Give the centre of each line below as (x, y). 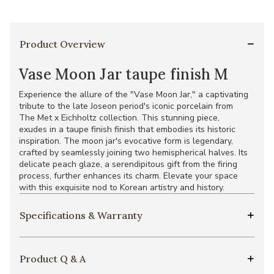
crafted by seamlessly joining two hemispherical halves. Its (133, 152)
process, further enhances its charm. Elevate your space (128, 176)
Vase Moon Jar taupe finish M (124, 74)
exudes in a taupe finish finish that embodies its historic (127, 129)
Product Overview (62, 44)
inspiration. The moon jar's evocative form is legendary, (126, 141)
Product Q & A (53, 258)
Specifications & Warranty (81, 215)
